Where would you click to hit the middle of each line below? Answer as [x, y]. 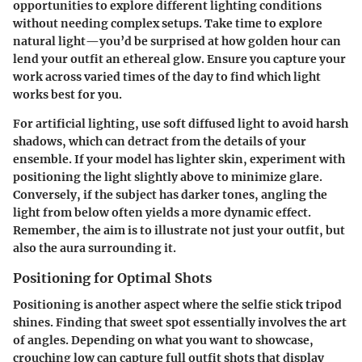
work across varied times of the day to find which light [167, 77]
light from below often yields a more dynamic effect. [162, 213]
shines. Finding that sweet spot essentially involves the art [180, 322]
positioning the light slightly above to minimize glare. [168, 177]
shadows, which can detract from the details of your [160, 142]
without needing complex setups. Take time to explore [168, 24]
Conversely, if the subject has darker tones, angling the [170, 195]
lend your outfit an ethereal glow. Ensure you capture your [179, 59]
